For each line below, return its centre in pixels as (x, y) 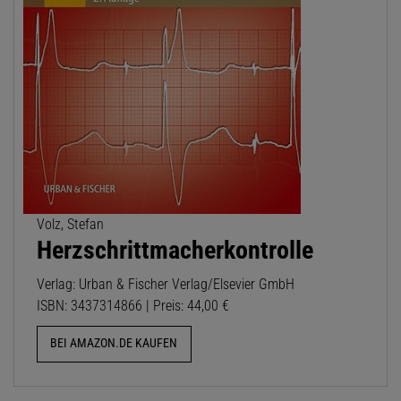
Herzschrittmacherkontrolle (175, 251)
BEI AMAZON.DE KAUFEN (114, 344)
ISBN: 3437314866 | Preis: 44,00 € (133, 306)
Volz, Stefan (70, 225)
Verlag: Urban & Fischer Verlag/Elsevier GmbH (166, 285)
